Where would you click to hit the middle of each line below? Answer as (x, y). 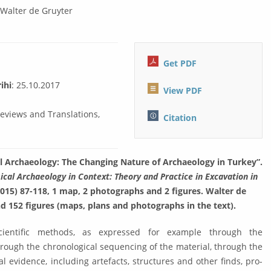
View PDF (183, 91)
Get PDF (180, 64)
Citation (180, 118)
